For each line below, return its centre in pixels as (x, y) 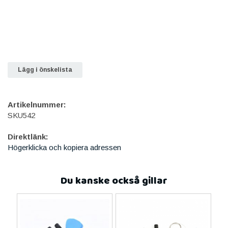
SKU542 (21, 115)
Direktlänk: (28, 136)
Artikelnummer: (37, 104)
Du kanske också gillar (114, 181)
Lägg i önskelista (45, 69)
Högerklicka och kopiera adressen (64, 147)
